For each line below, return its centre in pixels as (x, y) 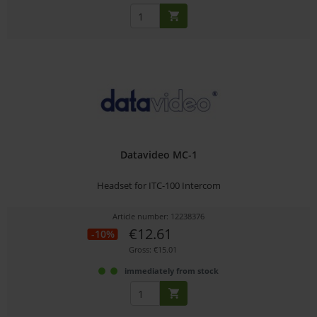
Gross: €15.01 (152, 250)
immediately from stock (172, 271)
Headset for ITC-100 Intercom (158, 186)
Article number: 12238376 (159, 217)
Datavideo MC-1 (158, 155)
